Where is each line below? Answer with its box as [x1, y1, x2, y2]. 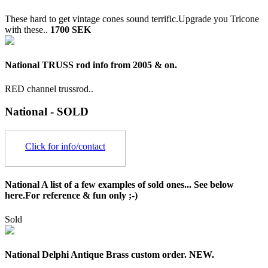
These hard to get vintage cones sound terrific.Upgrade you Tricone [5, 14, 259, 25]
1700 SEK [50, 25, 91, 35]
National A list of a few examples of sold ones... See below [5, 179, 234, 190]
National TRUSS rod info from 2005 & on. [5, 60, 177, 71]
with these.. [5, 25, 50, 35]
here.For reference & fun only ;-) [5, 190, 138, 201]
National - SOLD [5, 105, 89, 118]
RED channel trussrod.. [5, 83, 93, 94]
